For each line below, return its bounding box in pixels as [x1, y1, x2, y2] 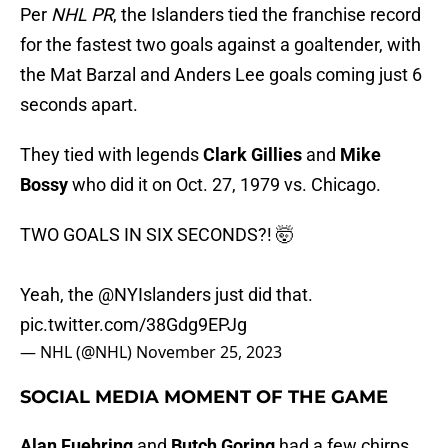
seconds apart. [20, 94, 138, 116]
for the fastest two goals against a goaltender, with [20, 34, 421, 56]
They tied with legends [20, 144, 203, 166]
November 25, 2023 [136, 341, 282, 364]
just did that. [211, 284, 313, 306]
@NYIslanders [98, 284, 211, 306]
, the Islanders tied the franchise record [113, 4, 421, 26]
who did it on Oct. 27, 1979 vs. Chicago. [72, 174, 381, 196]
